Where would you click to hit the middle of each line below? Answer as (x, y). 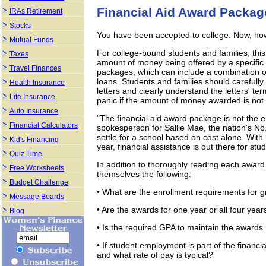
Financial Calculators (44, 125)
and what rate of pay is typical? (155, 254)
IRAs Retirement (36, 11)
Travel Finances (35, 68)
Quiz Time (26, 154)
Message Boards (37, 197)
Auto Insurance (34, 111)
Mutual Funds (31, 40)
